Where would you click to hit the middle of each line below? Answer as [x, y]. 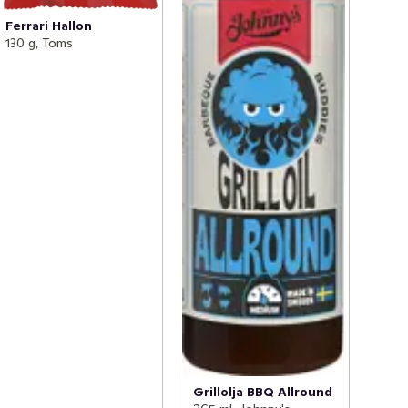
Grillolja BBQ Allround [262, 391]
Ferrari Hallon [49, 25]
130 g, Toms [40, 42]
